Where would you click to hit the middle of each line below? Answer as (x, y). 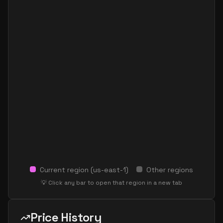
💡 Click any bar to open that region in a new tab (111, 183)
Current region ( (66, 170)
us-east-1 (110, 170)
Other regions (170, 170)
